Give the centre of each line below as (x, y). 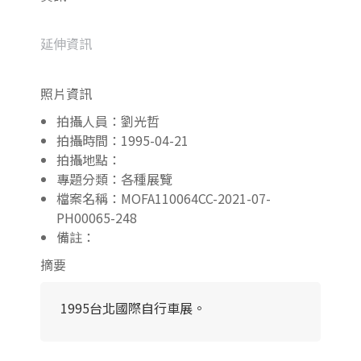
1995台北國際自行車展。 (133, 308)
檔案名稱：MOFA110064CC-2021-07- (164, 199)
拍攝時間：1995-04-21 (122, 141)
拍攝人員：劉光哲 (108, 121)
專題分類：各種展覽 (114, 179)
